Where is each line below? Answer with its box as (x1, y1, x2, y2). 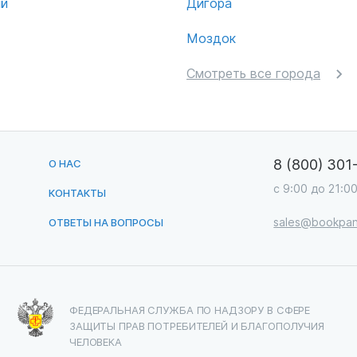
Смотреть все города (186, 65, 320, 81)
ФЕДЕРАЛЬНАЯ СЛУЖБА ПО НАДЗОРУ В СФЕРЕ (69, 303, 311, 316)
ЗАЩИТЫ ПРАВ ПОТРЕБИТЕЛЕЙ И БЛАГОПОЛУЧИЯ (69, 319, 324, 332)
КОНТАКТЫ (48, 186, 106, 199)
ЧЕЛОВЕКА (69, 335, 122, 348)
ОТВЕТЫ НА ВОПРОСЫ (48, 215, 163, 229)
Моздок (186, 29, 236, 46)
